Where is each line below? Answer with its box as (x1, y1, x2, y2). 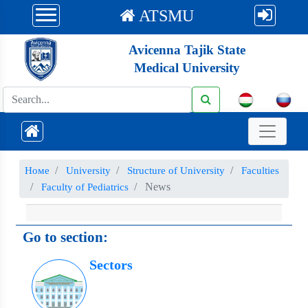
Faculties (241, 165, 279, 176)
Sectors (89, 257, 133, 272)
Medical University (133, 60, 240, 75)
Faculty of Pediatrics (41, 181, 129, 192)
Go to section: (23, 229, 108, 245)
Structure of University (127, 165, 225, 176)
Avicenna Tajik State (128, 42, 245, 57)
